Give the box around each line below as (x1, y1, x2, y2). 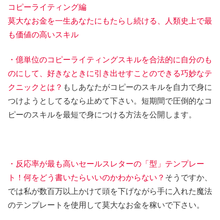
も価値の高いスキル (8, 30, 79, 39)
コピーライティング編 (8, 3, 86, 12)
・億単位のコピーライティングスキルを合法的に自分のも (8, 55, 212, 64)
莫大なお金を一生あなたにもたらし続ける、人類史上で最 (8, 17, 212, 26)
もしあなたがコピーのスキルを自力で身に (63, 82, 212, 91)
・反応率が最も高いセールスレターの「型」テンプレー (8, 160, 204, 168)
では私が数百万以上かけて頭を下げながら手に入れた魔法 (8, 187, 212, 196)
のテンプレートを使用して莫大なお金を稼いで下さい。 (8, 201, 204, 210)
